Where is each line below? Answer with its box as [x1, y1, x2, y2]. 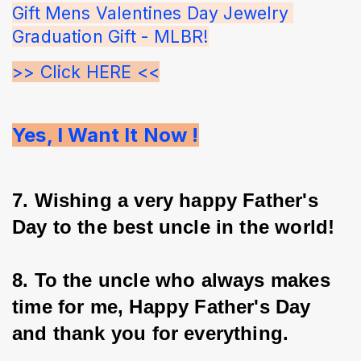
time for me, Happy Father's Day [12, 296, 317, 318]
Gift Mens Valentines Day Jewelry [12, 2, 293, 24]
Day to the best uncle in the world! [12, 216, 335, 239]
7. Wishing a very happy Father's [12, 189, 324, 212]
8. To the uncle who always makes [12, 269, 336, 292]
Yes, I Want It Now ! [12, 123, 199, 147]
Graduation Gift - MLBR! [12, 26, 210, 48]
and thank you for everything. [12, 322, 289, 345]
